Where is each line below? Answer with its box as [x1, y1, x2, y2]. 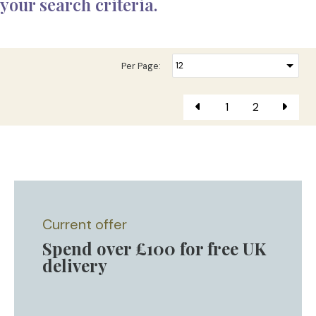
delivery [42, 254, 107, 276]
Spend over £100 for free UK [42, 237, 266, 260]
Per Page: [121, 59, 161, 72]
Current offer [42, 215, 127, 233]
